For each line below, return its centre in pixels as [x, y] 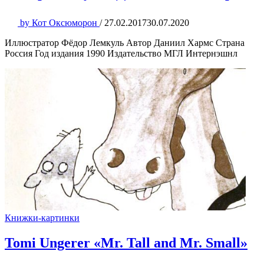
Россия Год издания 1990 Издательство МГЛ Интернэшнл [121, 54]
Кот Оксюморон [65, 23]
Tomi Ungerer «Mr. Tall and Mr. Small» [126, 243]
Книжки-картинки [42, 218]
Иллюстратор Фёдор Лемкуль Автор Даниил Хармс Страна [125, 43]
